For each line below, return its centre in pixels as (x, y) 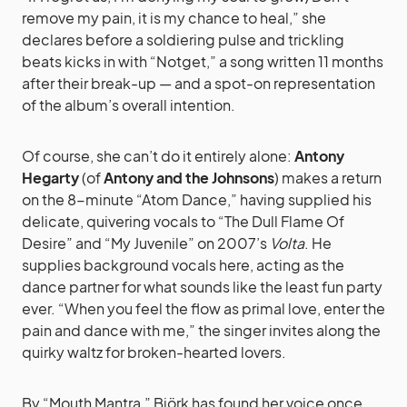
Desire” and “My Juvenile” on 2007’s (146, 243)
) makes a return (328, 177)
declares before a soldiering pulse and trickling (183, 39)
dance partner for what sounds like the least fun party (202, 286)
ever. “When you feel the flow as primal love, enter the (203, 308)
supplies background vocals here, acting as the (183, 264)
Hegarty (50, 177)
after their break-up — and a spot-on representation (199, 83)
